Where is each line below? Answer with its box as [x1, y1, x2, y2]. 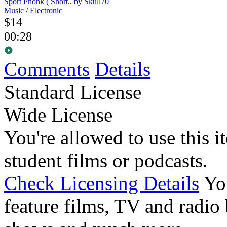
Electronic [30, 6, 62, 15]
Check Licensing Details [4, 172, 199, 195]
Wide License [4, 104, 112, 126]
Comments [4, 58, 90, 81]
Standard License [4, 81, 141, 103]
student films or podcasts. [4, 149, 208, 172]
